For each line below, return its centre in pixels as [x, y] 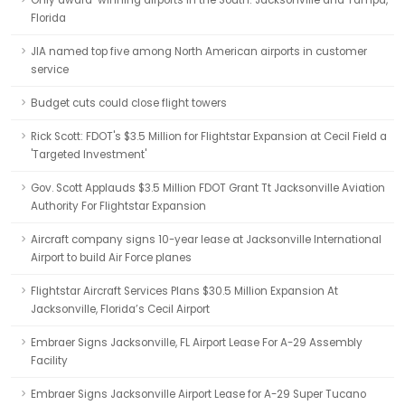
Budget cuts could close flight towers [129, 103]
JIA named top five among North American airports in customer [199, 52]
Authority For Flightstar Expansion [118, 206]
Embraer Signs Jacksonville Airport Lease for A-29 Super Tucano [198, 394]
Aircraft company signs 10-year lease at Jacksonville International [206, 240]
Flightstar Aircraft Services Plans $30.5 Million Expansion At [184, 291]
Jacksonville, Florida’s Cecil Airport [120, 309]
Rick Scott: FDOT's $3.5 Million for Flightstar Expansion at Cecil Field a [209, 137]
